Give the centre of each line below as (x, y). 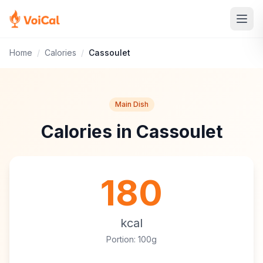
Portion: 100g (131, 239)
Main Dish (131, 104)
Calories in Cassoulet (131, 131)
